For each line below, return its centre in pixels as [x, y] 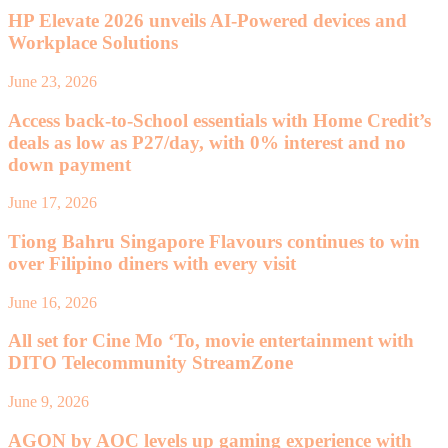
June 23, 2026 [52, 81]
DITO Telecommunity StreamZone [150, 363]
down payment [69, 164]
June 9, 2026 [48, 402]
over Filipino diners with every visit [152, 263]
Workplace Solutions [93, 43]
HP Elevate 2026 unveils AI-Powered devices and [207, 21]
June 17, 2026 [52, 203]
